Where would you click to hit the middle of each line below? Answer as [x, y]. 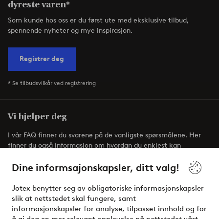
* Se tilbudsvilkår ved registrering [52, 83]
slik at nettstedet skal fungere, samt [74, 198]
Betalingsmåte [172, 182]
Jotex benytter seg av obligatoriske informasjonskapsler [108, 188]
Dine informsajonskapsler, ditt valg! [96, 168]
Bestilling [111, 182]
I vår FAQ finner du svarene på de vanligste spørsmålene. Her [104, 135]
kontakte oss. [29, 155]
